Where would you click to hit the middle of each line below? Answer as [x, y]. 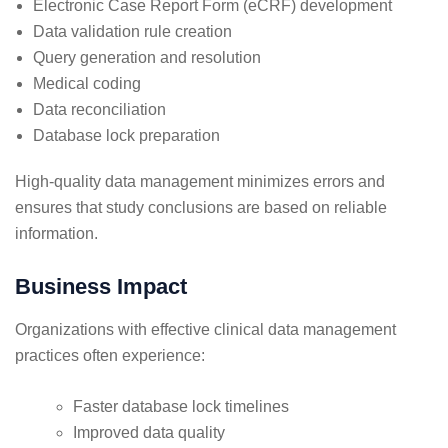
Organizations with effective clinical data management [205, 329]
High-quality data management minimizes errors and [200, 181]
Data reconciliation [99, 109]
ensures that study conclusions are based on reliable [201, 207]
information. [56, 233]
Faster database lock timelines [181, 406]
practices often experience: [110, 355]
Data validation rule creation [132, 31]
